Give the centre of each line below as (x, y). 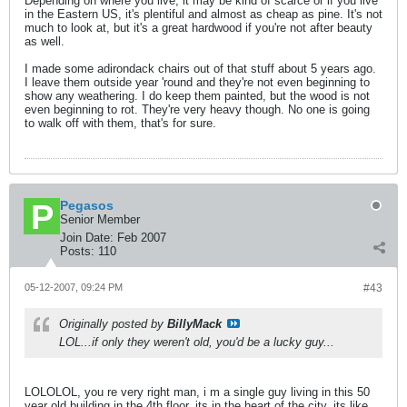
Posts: (77, 251)
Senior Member (100, 219)
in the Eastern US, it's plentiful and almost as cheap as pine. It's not (203, 14)
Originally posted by (113, 324)
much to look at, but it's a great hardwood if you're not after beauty (199, 28)
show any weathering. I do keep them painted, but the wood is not (197, 96)
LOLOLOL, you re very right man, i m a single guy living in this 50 (197, 392)
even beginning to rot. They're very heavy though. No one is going (197, 109)
